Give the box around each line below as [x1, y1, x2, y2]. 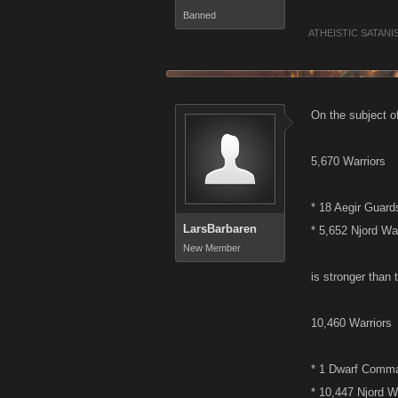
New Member [183, 243, 241, 253]
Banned [183, 10, 216, 20]
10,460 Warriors [311, 316, 392, 330]
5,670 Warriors [311, 155, 386, 168]
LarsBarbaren [183, 222, 257, 235]
